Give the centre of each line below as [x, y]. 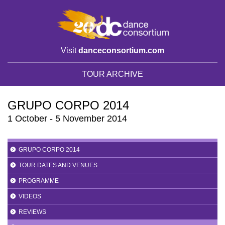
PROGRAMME [39, 181]
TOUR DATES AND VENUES [58, 165]
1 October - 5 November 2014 [67, 118]
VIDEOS [30, 196]
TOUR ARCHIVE [113, 74]
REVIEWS [32, 212]
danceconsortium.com [121, 50]
